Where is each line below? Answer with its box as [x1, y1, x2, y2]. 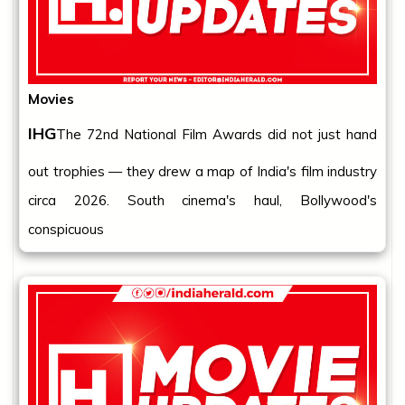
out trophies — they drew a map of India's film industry [28, 162, 377, 180]
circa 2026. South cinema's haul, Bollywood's [28, 191, 377, 209]
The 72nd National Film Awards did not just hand [56, 125, 377, 143]
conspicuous [28, 220, 104, 238]
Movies [28, 89, 74, 108]
